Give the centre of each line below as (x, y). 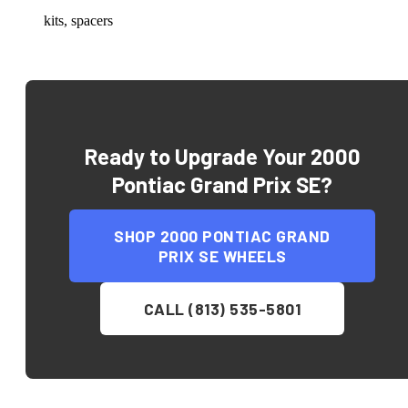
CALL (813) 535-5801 (222, 309)
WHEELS (253, 256)
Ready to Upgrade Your (197, 157)
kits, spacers (78, 21)
